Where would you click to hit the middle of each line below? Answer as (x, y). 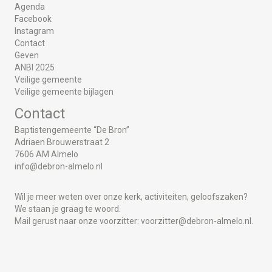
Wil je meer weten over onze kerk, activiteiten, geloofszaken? (131, 196)
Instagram (34, 31)
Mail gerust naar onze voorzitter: (78, 221)
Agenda (30, 6)
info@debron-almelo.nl (59, 166)
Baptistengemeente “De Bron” (72, 130)
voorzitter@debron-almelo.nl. (197, 221)
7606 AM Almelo (46, 154)
